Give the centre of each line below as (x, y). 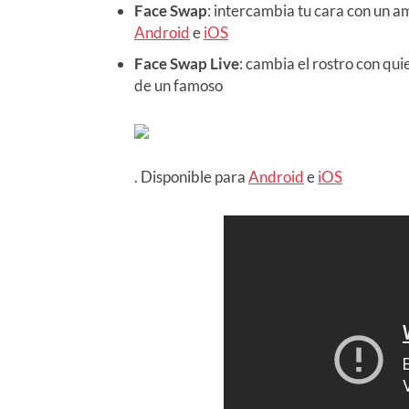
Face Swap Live (187, 63)
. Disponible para (191, 176)
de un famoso (178, 85)
